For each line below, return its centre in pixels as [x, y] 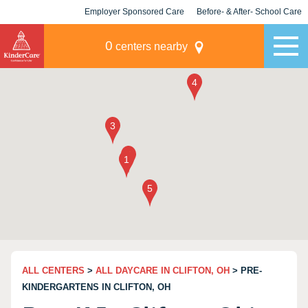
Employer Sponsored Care [134, 12]
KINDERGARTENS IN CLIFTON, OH [96, 287]
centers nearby [150, 46]
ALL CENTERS [53, 271]
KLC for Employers [134, 36]
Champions [249, 36]
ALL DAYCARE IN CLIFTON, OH [163, 271]
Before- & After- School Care [249, 12]
